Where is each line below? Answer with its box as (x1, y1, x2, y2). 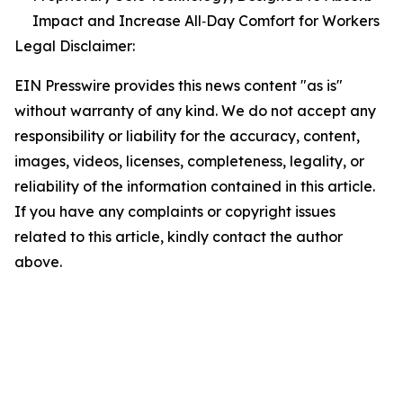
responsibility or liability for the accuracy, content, (14, 127, 360, 145)
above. (14, 253, 62, 271)
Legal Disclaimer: (14, 37, 135, 55)
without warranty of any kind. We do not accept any (14, 102, 376, 120)
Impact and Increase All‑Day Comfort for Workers (32, 12, 380, 30)
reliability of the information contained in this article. (14, 177, 375, 195)
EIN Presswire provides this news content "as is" (14, 76, 343, 94)
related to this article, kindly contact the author (14, 228, 343, 246)
